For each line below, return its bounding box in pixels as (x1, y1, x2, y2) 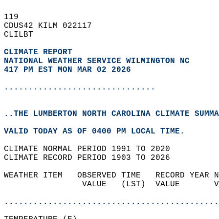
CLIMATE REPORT (4, 48, 77, 57)
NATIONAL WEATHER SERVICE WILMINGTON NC (4, 57, 190, 66)
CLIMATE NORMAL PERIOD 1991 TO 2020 (4, 145, 180, 153)
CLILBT (4, 30, 43, 39)
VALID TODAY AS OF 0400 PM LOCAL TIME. (4, 127, 195, 136)
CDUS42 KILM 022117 (4, 22, 102, 30)
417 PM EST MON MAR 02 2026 (4, 66, 131, 74)
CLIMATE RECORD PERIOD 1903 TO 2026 (4, 153, 180, 162)
